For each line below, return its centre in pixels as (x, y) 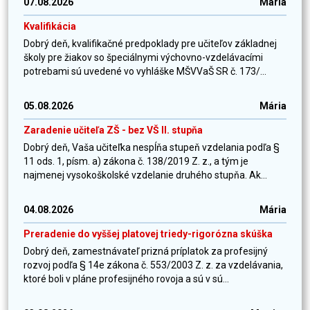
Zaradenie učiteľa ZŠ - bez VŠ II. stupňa (113, 130)
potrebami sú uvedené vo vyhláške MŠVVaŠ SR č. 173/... (145, 72)
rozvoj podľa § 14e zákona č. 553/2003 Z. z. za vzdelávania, (153, 265)
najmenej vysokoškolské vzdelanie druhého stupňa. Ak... (145, 175)
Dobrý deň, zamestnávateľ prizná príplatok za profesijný (146, 252)
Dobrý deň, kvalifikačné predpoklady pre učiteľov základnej (150, 44)
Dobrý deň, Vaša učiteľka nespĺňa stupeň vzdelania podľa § (152, 148)
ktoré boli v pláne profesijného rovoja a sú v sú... (126, 279)
